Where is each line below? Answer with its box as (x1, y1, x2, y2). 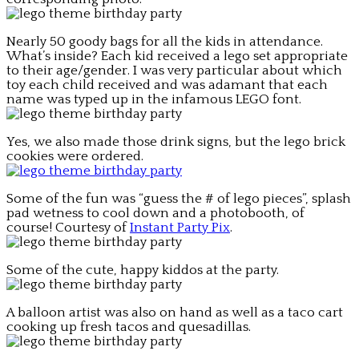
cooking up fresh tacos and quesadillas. (6, 319, 251, 334)
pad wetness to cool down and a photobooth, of (6, 205, 305, 220)
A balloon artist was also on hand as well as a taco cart (6, 305, 343, 320)
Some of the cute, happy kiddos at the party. (6, 262, 279, 277)
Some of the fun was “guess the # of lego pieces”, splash (6, 191, 351, 206)
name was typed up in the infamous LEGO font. (6, 91, 301, 107)
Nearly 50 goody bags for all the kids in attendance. (6, 34, 323, 49)
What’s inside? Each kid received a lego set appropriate (6, 48, 348, 63)
